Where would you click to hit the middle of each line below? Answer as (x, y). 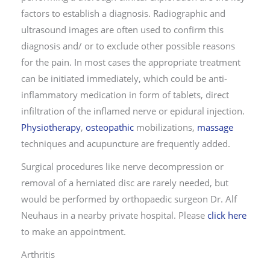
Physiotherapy (51, 127)
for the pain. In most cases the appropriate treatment (131, 62)
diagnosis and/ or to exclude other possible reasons (128, 46)
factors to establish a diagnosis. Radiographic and (123, 13)
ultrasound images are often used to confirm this (122, 29)
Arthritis (38, 254)
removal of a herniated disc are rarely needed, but (125, 182)
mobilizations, (165, 127)
